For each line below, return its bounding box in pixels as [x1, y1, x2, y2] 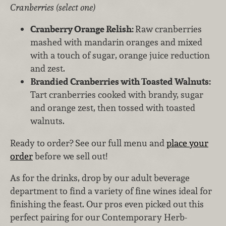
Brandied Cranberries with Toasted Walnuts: [30, 76, 211, 88]
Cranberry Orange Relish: [30, 23, 135, 35]
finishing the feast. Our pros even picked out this [10, 198, 204, 210]
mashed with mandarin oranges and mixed [30, 36, 202, 48]
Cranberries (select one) [10, 1, 95, 13]
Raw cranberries [135, 23, 202, 35]
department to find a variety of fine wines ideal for [10, 185, 212, 197]
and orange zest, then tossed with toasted [30, 102, 195, 114]
